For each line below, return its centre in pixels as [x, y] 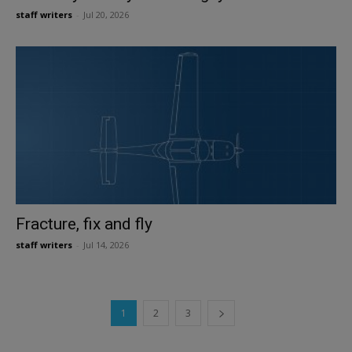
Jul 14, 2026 [106, 245]
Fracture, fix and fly [84, 224]
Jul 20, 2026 [106, 14]
